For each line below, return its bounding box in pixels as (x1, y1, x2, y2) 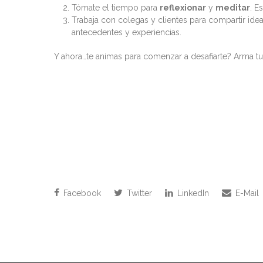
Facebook (61, 188, 101, 198)
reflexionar (160, 3, 206, 13)
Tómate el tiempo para (72, 3, 160, 13)
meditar (215, 3, 250, 13)
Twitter (124, 188, 152, 198)
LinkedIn (175, 188, 209, 198)
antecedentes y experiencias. (72, 28, 181, 38)
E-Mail (233, 188, 259, 198)
